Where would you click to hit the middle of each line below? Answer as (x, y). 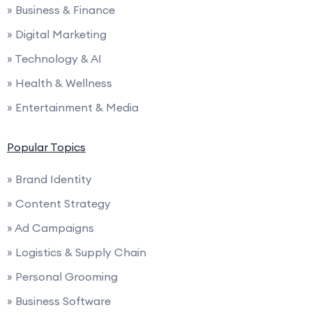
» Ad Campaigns (50, 228)
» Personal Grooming (62, 277)
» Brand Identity (49, 179)
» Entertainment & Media (73, 108)
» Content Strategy (59, 204)
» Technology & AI (54, 59)
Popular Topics (46, 147)
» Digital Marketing (57, 34)
